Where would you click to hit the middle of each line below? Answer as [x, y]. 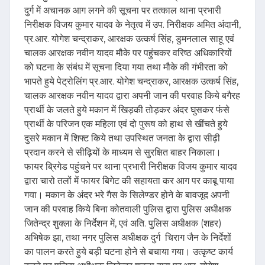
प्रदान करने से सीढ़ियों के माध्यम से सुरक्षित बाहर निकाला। [123, 153]
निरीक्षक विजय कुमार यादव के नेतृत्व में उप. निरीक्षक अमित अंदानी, [132, 25]
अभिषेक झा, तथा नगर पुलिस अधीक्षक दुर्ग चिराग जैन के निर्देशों [128, 238]
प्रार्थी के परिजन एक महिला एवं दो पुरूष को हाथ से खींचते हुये [126, 124]
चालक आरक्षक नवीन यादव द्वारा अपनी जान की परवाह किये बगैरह [132, 96]
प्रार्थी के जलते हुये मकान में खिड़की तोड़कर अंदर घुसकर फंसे [127, 110]
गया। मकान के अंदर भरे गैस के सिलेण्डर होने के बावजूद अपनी [127, 195]
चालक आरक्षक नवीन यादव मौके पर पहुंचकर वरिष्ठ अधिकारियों [128, 53]
